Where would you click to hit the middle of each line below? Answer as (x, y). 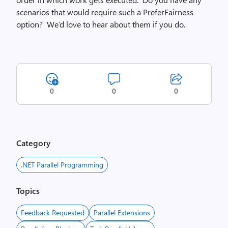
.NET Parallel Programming (62, 165)
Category (33, 143)
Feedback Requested (53, 212)
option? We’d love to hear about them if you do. (101, 24)
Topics (28, 191)
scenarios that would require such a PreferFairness (105, 12)
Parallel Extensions (122, 212)
